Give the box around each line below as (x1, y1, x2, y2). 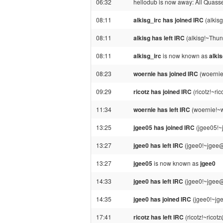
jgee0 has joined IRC (133, 195, 191, 204)
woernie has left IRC (133, 105, 190, 114)
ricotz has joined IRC (133, 87, 192, 96)
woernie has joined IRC (133, 69, 198, 78)
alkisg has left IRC (133, 33, 185, 42)
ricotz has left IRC (133, 213, 184, 222)
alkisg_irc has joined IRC (133, 15, 204, 24)
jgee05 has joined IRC (133, 123, 195, 132)
